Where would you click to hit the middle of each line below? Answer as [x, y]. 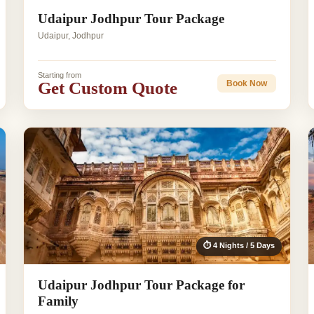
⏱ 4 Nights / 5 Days [239, 245]
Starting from [59, 75]
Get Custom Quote [107, 88]
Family [58, 301]
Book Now [247, 84]
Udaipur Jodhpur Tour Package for [141, 285]
